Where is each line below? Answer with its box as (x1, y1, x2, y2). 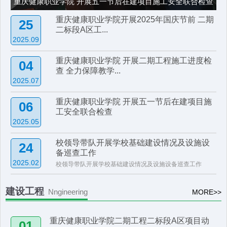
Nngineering (48, 187, 88, 196)
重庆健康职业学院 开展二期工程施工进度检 (56, 56, 212, 65)
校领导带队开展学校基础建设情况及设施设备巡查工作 (56, 161, 202, 168)
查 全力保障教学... (56, 66, 121, 75)
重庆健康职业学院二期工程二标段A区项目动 (50, 216, 210, 225)
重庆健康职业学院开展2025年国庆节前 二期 (56, 15, 214, 24)
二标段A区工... (56, 25, 108, 34)
